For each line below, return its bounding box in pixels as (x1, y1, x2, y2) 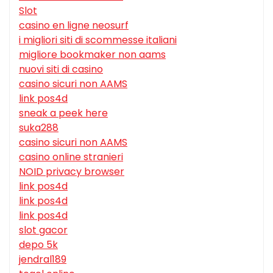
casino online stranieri (19, 149, 123, 164)
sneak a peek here (19, 105, 108, 120)
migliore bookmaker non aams (19, 47, 166, 62)
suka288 (19, 120, 58, 135)
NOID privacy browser (19, 164, 124, 179)
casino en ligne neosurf (19, 18, 129, 32)
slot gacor (19, 222, 68, 237)
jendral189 (19, 252, 66, 266)
